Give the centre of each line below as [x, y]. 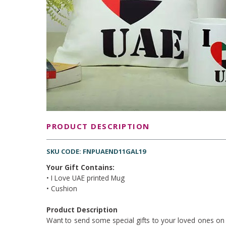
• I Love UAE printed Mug [86, 178]
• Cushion [62, 188]
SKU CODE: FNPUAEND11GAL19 [96, 151]
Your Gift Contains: [80, 167]
